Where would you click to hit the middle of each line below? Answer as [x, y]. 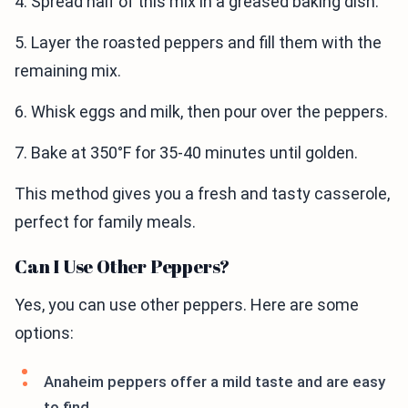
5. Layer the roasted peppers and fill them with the [198, 42]
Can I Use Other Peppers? [122, 266]
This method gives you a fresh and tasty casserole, [202, 194]
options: [44, 333]
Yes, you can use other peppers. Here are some [187, 305]
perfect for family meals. [105, 222]
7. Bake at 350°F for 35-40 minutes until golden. [186, 153]
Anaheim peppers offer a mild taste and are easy [214, 382]
